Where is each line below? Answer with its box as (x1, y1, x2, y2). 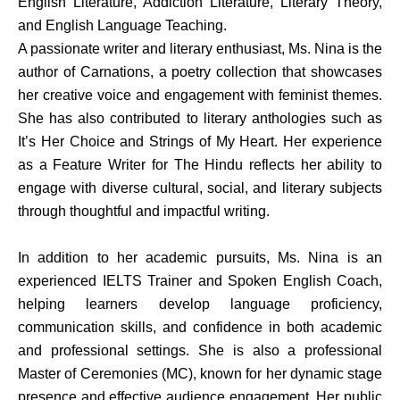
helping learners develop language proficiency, (18, 296, 382, 312)
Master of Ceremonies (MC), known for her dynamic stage (18, 365, 382, 381)
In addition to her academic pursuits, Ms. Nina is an (18, 249, 382, 265)
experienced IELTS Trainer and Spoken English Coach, (18, 272, 382, 288)
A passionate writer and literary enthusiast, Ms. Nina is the (18, 40, 382, 56)
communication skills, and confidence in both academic (18, 319, 382, 335)
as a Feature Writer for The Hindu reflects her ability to (18, 156, 382, 172)
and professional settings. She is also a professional (18, 342, 382, 358)
